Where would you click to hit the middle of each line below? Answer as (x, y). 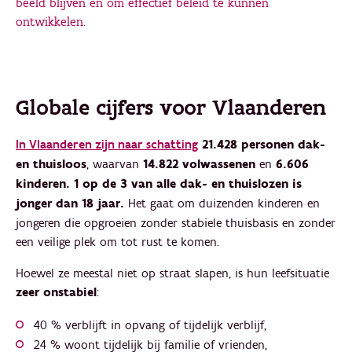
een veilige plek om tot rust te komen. (117, 242)
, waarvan (115, 164)
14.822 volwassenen (199, 165)
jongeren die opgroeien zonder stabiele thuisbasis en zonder (176, 223)
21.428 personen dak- (264, 145)
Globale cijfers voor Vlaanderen (171, 108)
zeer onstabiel (56, 293)
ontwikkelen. (51, 22)
